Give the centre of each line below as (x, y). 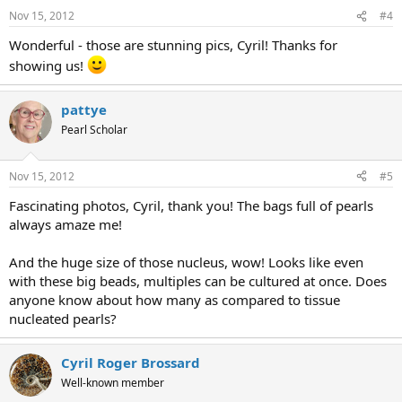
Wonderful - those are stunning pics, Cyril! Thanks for (173, 45)
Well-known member (113, 382)
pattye (84, 109)
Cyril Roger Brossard (131, 362)
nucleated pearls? (63, 318)
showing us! (48, 66)
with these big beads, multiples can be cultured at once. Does (198, 280)
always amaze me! (66, 224)
